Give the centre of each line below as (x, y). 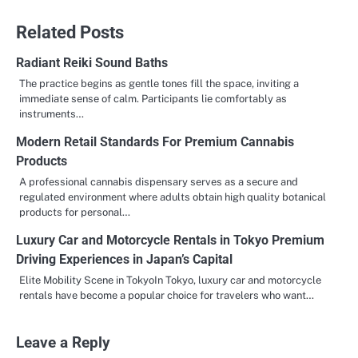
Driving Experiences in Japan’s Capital (124, 259)
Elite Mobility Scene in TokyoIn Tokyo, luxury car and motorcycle (170, 280)
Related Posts (70, 32)
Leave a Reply (63, 342)
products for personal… (75, 212)
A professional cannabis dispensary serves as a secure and (159, 181)
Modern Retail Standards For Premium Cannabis (155, 141)
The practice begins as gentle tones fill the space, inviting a (159, 83)
